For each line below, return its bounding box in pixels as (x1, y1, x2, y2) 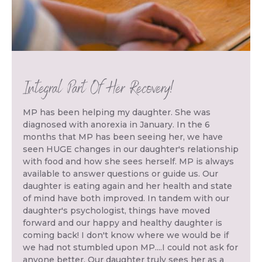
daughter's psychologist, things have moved (23, 205, 210, 216)
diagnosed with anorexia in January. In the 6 (23, 119, 210, 130)
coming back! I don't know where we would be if (23, 229, 229, 240)
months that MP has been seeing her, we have (23, 131, 223, 142)
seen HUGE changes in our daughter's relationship (23, 143, 239, 154)
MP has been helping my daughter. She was (23, 106, 211, 118)
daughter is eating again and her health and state (23, 180, 232, 191)
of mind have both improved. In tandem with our (23, 192, 229, 204)
